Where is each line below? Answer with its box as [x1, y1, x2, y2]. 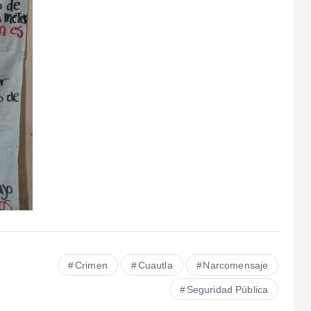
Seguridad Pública [186, 284, 269, 296]
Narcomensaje [203, 260, 269, 271]
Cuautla [137, 260, 173, 271]
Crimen [74, 260, 108, 271]
